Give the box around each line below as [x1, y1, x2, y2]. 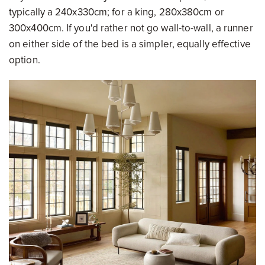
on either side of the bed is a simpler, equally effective [9, 38, 251, 51]
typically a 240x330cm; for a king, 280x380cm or [9, 6, 224, 19]
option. [9, 54, 40, 67]
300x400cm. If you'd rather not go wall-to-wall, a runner [9, 22, 253, 35]
